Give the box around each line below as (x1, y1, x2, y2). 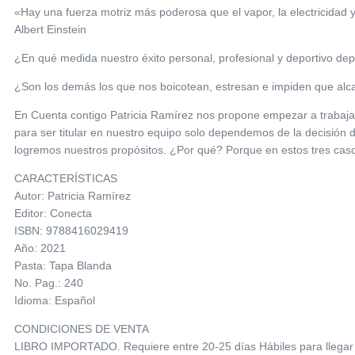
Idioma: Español (14, 293, 95, 307)
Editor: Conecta (14, 206, 92, 219)
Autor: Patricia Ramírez (14, 189, 131, 202)
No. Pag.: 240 (14, 276, 83, 289)
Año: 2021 (14, 241, 66, 254)
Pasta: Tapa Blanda (14, 258, 112, 272)
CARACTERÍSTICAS (14, 171, 117, 185)
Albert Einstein (14, 22, 86, 36)
